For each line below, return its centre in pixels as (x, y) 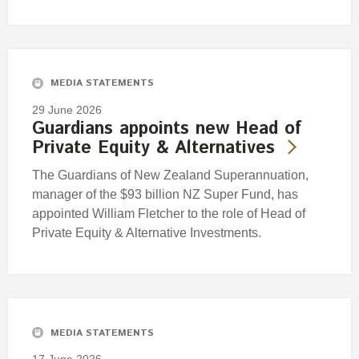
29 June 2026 (67, 109)
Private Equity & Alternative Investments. (147, 232)
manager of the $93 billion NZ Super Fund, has (165, 194)
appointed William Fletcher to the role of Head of (169, 213)
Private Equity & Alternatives (153, 148)
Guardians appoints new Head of (167, 129)
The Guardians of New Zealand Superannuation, (170, 175)
